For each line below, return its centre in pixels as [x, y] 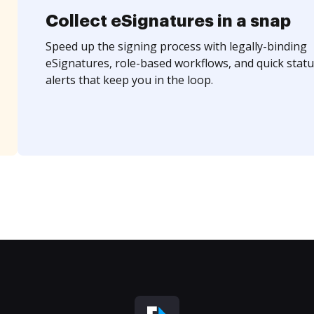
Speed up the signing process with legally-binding [176, 46]
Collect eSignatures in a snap [168, 21]
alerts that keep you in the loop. [129, 80]
